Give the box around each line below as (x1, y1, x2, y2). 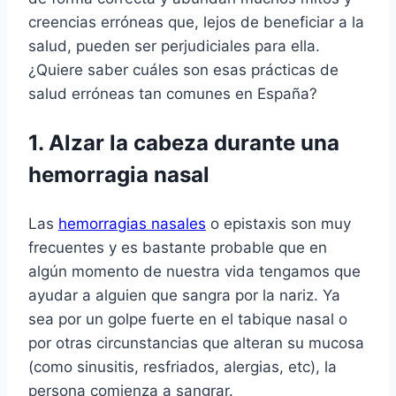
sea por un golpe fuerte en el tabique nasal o (28, 310, 347, 329)
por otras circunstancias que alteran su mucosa (28, 334, 364, 353)
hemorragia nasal (28, 162, 209, 188)
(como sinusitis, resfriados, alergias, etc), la (28, 358, 337, 377)
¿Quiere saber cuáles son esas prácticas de (28, 61, 339, 80)
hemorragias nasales (58, 215, 206, 233)
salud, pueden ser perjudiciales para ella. (28, 37, 320, 56)
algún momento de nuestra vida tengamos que (28, 263, 361, 281)
